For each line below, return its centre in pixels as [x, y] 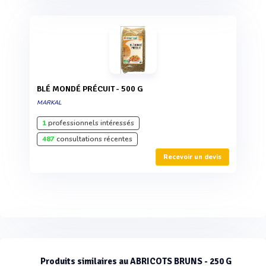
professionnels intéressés [90, 123]
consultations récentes [94, 139]
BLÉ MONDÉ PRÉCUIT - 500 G [92, 88]
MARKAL [49, 102]
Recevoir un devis [192, 157]
